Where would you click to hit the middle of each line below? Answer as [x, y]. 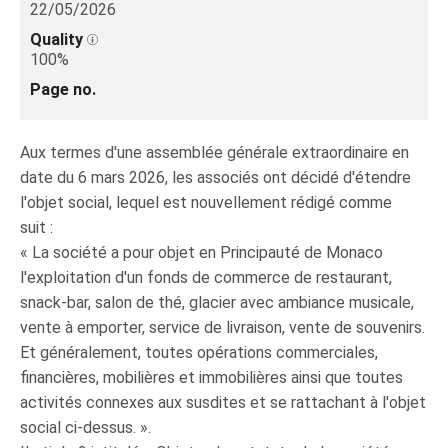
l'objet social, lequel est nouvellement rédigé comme [206, 202]
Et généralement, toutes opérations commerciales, [199, 352]
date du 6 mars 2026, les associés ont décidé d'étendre [215, 177]
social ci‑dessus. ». [85, 427]
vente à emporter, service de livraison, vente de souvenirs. [222, 327]
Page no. [63, 89]
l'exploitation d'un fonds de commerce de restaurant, [206, 277]
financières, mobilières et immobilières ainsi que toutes [211, 377]
